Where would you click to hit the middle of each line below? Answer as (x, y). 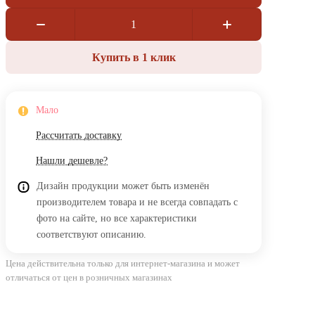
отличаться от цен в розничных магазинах (89, 278)
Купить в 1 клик (134, 57)
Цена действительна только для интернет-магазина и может (123, 264)
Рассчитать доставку (79, 136)
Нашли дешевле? (72, 161)
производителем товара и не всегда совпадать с (137, 202)
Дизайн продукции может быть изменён (123, 186)
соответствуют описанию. (91, 235)
